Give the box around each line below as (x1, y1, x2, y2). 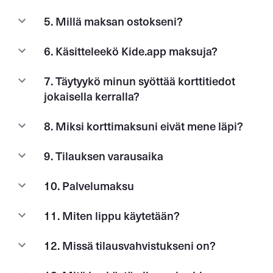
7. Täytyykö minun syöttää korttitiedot (44, 72, 235, 89)
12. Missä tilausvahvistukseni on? (44, 236, 216, 253)
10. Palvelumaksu (44, 177, 134, 194)
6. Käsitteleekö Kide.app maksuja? (44, 42, 218, 59)
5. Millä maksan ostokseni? (44, 12, 183, 29)
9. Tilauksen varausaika (44, 147, 163, 164)
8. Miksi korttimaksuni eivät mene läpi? (44, 117, 243, 134)
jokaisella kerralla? (44, 87, 140, 104)
